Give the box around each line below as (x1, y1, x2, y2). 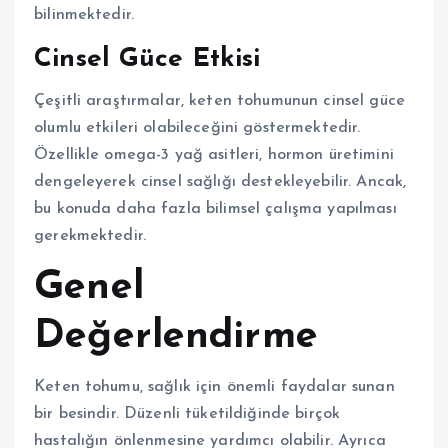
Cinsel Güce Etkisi (34, 45, 261, 73)
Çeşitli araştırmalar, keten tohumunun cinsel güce (34, 93, 405, 110)
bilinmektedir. (34, 6, 135, 23)
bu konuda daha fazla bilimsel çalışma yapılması (34, 201, 397, 218)
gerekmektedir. (34, 228, 147, 245)
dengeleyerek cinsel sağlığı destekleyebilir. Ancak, (34, 174, 407, 191)
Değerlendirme (34, 317, 318, 358)
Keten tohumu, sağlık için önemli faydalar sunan (34, 379, 395, 396)
